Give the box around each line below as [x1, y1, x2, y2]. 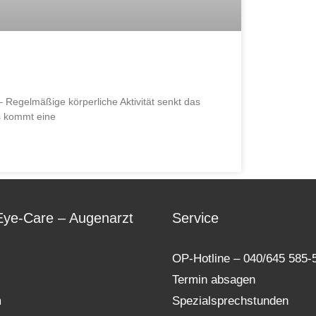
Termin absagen [172, 273, 255, 287]
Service [172, 210, 219, 226]
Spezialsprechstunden [172, 294, 288, 308]
